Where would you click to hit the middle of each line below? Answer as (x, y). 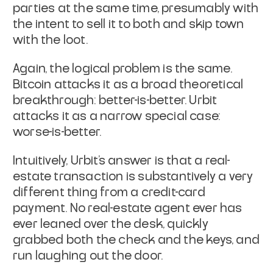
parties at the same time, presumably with (136, 8)
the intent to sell (59, 24)
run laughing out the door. (88, 256)
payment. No (49, 208)
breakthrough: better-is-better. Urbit (115, 100)
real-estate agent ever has (165, 208)
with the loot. (50, 40)
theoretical (211, 84)
